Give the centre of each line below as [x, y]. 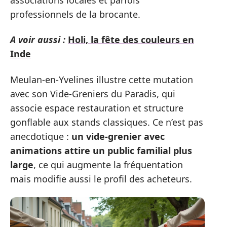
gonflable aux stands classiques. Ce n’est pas [107, 122]
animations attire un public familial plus [101, 150]
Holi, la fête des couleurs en [131, 40]
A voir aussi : [38, 40]
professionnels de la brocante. [75, 14]
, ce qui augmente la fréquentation [108, 164]
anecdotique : [41, 136]
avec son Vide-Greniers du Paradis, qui [93, 93]
